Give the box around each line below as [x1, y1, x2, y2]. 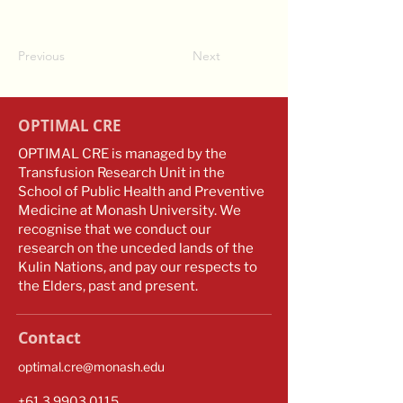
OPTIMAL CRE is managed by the [18, 146, 227, 162]
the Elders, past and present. [18, 278, 201, 294]
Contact [18, 327, 81, 349]
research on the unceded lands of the [18, 240, 254, 256]
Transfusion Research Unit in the [18, 165, 225, 181]
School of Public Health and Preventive [18, 184, 264, 200]
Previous [18, 48, 65, 64]
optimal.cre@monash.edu [18, 359, 165, 374]
